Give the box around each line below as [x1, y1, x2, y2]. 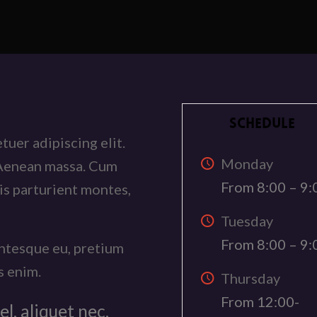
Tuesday [221, 212, 274, 229]
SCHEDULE [229, 117, 296, 132]
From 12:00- [221, 293, 300, 310]
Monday [221, 155, 274, 172]
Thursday [221, 270, 281, 287]
